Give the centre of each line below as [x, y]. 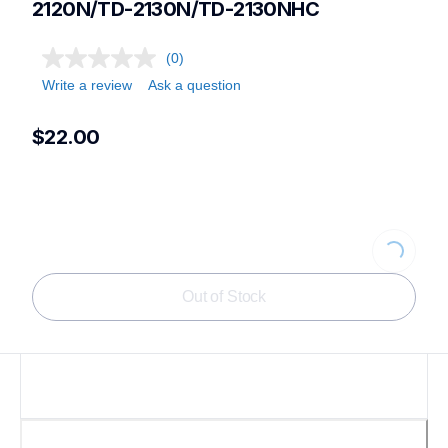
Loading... [361, 240]
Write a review [87, 85]
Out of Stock [224, 297]
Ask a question [194, 85]
